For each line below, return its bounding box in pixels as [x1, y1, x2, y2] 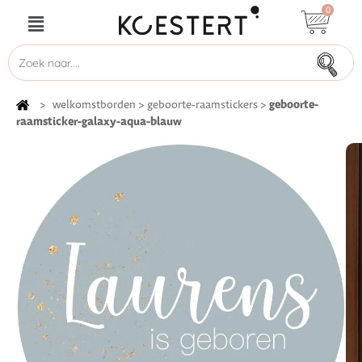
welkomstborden [53, 99, 136, 112]
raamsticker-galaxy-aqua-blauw [16, 115, 182, 129]
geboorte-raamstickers [147, 99, 258, 112]
